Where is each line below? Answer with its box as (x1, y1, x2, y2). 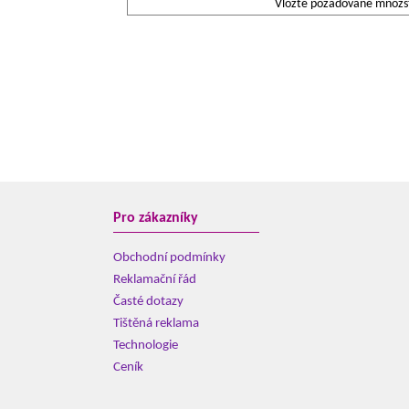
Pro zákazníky (113, 211, 198, 225)
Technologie (113, 339, 178, 352)
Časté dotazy (113, 295, 184, 309)
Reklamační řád (113, 273, 196, 287)
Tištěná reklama (113, 317, 199, 330)
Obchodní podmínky (113, 251, 225, 265)
